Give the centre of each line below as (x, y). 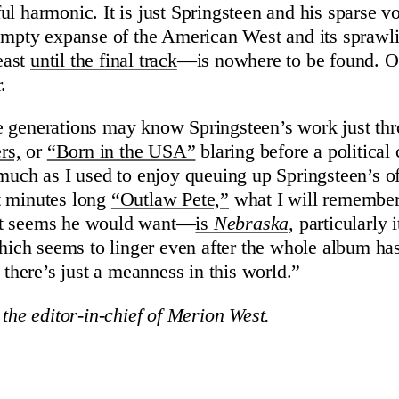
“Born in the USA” (121, 152)
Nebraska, (254, 224)
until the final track (104, 60)
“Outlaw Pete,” (170, 200)
